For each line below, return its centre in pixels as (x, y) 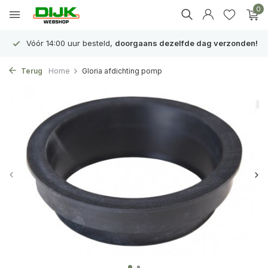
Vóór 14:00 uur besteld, (69, 43)
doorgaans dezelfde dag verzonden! (186, 43)
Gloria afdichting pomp (122, 71)
